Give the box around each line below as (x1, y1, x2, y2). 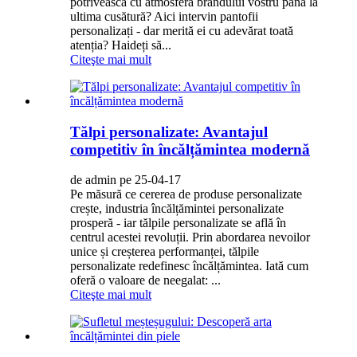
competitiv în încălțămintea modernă (70, 140, 310, 158)
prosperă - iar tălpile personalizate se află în (70, 216, 286, 230)
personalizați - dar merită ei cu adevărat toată (70, 23, 293, 37)
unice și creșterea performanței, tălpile (70, 245, 259, 259)
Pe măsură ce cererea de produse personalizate (70, 187, 302, 202)
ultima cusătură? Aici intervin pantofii (70, 9, 258, 23)
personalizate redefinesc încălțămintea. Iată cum (70, 259, 308, 273)
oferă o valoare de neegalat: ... (70, 273, 221, 288)
